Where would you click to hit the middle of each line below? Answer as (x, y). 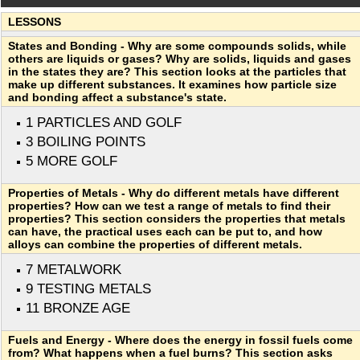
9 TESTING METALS (88, 289)
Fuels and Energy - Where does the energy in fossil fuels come (180, 340)
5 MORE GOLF (72, 162)
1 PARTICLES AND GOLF (104, 123)
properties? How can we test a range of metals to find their (169, 206)
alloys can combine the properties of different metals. (155, 245)
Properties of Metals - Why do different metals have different (174, 193)
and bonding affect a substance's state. (117, 98)
